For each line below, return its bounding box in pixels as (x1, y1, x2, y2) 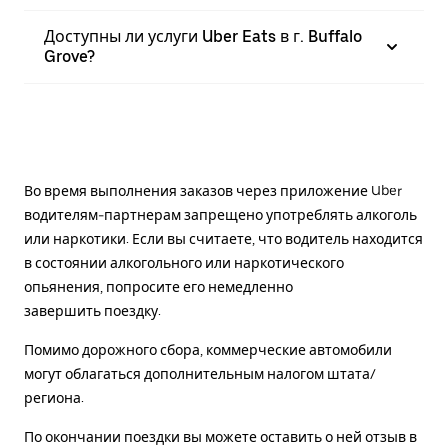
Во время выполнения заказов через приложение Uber (24, 182, 402, 199)
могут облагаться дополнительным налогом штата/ (24, 365, 376, 382)
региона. (24, 389, 84, 406)
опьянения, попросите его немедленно (24, 278, 293, 295)
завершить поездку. (24, 302, 161, 319)
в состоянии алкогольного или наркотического (24, 254, 344, 271)
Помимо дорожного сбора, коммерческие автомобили (24, 341, 392, 358)
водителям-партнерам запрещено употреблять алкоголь (24, 206, 417, 223)
